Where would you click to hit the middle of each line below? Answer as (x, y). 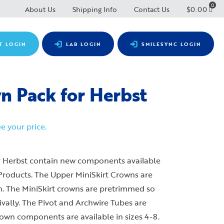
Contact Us (152, 9)
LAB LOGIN (84, 44)
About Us (40, 9)
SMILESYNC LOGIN (171, 44)
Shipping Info (95, 9)
